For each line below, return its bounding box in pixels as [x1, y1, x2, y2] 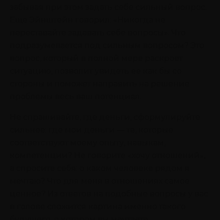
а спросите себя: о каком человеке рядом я [10, 164, 190, 173]
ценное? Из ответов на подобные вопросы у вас [10, 189, 208, 199]
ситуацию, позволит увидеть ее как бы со [10, 66, 182, 76]
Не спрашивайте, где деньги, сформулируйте [10, 112, 200, 122]
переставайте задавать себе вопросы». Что [10, 28, 186, 38]
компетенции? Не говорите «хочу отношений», [10, 151, 205, 161]
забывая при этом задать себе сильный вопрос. [10, 2, 207, 12]
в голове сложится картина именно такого [10, 202, 186, 212]
